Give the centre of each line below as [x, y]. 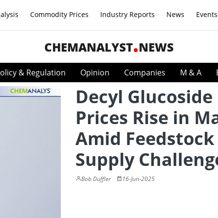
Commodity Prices [59, 14]
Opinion [95, 73]
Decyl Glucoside [144, 97]
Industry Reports [127, 14]
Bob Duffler [96, 179]
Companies [145, 73]
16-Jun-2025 [138, 179]
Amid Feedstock [145, 138]
